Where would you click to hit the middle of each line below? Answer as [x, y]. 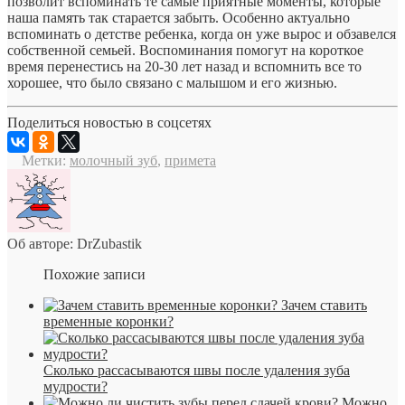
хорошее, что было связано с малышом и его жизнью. [172, 83]
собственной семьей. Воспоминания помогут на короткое [185, 51]
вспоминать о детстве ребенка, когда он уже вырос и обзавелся [202, 34]
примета [190, 161]
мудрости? [75, 387]
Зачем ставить [324, 306]
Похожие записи [94, 275]
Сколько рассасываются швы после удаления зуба [197, 371]
